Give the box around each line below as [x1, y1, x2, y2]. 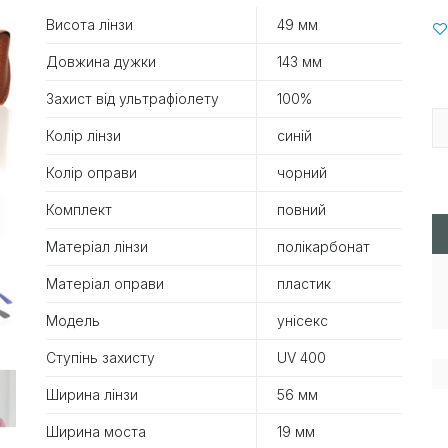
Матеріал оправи [46, 274, 164, 292]
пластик [277, 274, 331, 292]
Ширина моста [46, 422, 146, 440]
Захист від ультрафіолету [46, 89, 219, 107]
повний [277, 200, 326, 218]
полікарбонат [277, 237, 370, 255]
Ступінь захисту [46, 348, 155, 366]
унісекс [277, 311, 328, 329]
